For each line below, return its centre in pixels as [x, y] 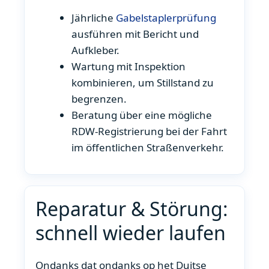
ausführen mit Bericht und [135, 34]
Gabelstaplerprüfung [166, 17]
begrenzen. [99, 98]
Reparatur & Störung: [132, 209]
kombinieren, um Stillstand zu [143, 82]
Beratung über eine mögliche [142, 115]
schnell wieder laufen [131, 233]
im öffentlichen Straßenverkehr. [148, 147]
